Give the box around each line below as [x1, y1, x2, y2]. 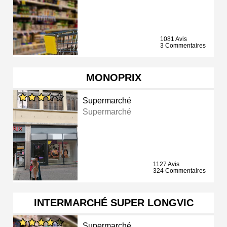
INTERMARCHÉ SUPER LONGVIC [33, 197, 194, 209]
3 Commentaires [160, 42, 206, 50]
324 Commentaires [153, 167, 206, 175]
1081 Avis [160, 35, 187, 43]
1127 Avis [153, 161, 179, 168]
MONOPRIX [86, 72, 141, 84]
